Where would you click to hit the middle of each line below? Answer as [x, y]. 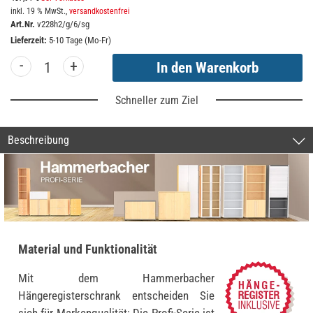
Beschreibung [38, 140]
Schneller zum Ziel [156, 101]
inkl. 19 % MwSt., [40, 12]
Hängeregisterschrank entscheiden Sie [116, 296]
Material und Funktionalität [88, 249]
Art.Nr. [23, 24]
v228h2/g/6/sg [63, 24]
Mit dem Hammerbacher [116, 278]
